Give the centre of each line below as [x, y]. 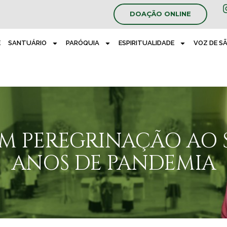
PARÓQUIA [83, 43]
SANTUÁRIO [27, 43]
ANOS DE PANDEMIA [113, 164]
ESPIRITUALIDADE [146, 43]
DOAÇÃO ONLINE [160, 14]
